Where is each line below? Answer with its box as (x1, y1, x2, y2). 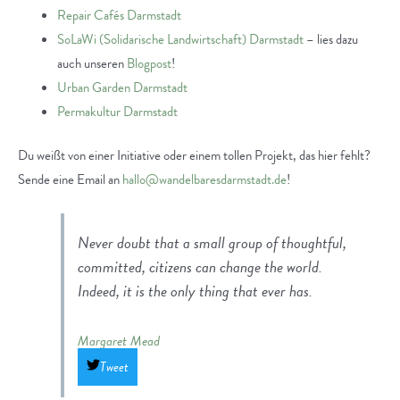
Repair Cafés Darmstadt (56, 5, 181, 26)
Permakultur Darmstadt (56, 102, 178, 122)
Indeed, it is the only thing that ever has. (78, 279, 313, 304)
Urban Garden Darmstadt (56, 78, 187, 98)
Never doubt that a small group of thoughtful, (78, 230, 347, 255)
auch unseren (56, 54, 127, 74)
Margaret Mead (78, 330, 161, 353)
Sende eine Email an (18, 170, 122, 190)
